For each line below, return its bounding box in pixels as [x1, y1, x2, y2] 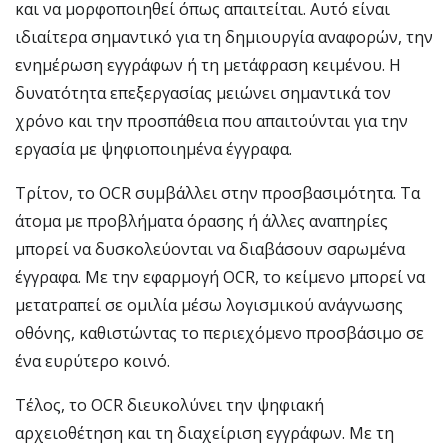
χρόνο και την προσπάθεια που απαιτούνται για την [15, 110, 408, 132]
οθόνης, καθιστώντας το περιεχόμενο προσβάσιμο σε [15, 322, 424, 344]
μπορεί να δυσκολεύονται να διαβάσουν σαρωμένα [15, 238, 405, 260]
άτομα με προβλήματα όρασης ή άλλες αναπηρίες [15, 210, 388, 232]
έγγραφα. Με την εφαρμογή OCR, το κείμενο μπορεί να [15, 266, 425, 288]
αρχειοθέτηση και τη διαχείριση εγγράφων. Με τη [15, 422, 394, 444]
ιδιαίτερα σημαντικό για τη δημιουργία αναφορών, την [15, 26, 433, 48]
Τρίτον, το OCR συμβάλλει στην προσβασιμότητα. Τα [15, 182, 420, 204]
